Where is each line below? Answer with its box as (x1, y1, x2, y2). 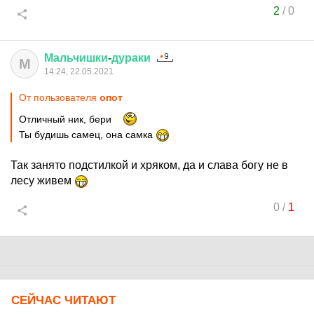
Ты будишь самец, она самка (19, 129, 156, 140)
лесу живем (11, 175, 74, 186)
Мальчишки (44, 52, 108, 64)
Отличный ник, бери (19, 114, 114, 125)
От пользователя (19, 92, 100, 103)
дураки (111, 52, 151, 64)
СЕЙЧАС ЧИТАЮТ (11, 294, 116, 307)
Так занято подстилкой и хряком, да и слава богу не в (11, 159, 288, 171)
